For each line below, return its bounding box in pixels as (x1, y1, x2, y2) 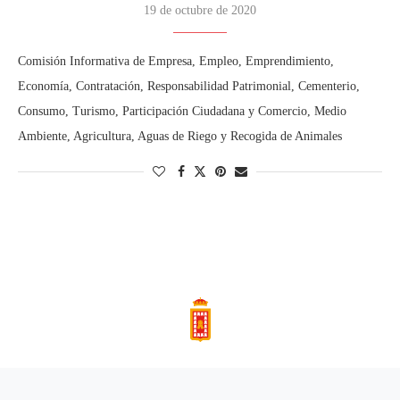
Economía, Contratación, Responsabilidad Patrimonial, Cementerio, (18, 79, 360, 93)
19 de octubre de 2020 (144, 4, 256, 17)
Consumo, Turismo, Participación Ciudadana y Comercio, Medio (18, 104, 346, 118)
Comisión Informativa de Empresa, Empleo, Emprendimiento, (18, 54, 334, 68)
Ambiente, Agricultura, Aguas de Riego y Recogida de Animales (18, 129, 342, 143)
